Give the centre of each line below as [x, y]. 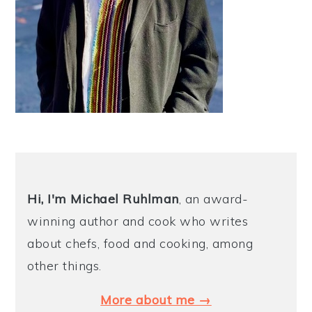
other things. [64, 265]
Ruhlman [151, 198]
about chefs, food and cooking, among [140, 243]
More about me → [156, 299]
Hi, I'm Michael [73, 198]
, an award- [213, 198]
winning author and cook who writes [138, 221]
